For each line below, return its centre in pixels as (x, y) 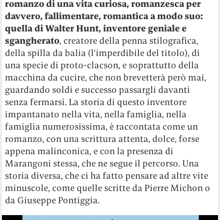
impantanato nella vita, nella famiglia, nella (96, 114)
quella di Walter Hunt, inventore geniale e (96, 28)
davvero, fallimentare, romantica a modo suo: (104, 16)
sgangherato (32, 40)
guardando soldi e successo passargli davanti (98, 89)
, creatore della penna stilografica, (129, 40)
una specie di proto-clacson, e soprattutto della (102, 65)
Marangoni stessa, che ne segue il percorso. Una (102, 163)
